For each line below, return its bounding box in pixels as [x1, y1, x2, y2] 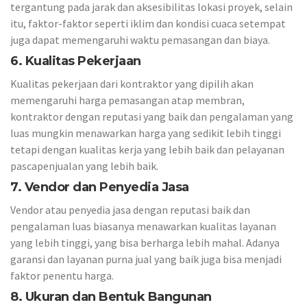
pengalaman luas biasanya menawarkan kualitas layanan [10, 219, 276, 233]
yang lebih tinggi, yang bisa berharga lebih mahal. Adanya [10, 235, 280, 249]
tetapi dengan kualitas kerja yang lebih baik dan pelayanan [10, 142, 284, 156]
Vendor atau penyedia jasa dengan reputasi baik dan [10, 202, 250, 217]
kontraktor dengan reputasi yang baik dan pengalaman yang [10, 109, 293, 123]
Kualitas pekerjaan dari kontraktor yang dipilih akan [10, 76, 254, 90]
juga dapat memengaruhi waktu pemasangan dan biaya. [10, 32, 270, 47]
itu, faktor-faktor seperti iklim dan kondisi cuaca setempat [10, 16, 286, 30]
